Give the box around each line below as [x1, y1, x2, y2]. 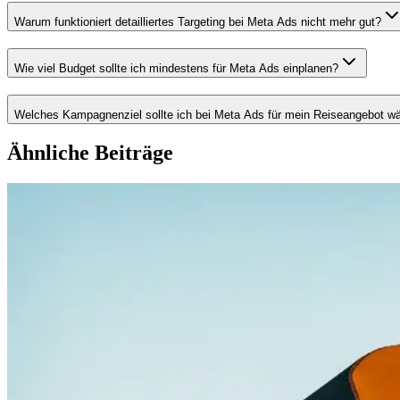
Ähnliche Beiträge [7, 141, 173, 165]
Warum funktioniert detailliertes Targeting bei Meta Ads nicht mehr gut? [14, 15, 381, 29]
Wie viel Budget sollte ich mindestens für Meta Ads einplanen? [14, 61, 338, 75]
